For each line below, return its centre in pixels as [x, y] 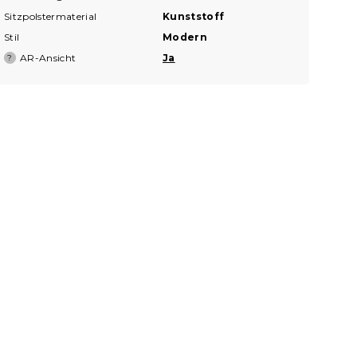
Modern [185, 37]
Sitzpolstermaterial [51, 16]
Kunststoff [194, 16]
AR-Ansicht [48, 57]
